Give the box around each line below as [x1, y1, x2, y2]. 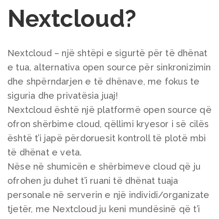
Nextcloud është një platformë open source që [7, 104, 212, 115]
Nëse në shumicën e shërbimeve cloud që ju [7, 161, 201, 172]
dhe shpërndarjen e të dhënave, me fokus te [7, 76, 200, 87]
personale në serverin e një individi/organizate [7, 189, 210, 200]
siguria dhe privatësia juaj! [7, 90, 118, 101]
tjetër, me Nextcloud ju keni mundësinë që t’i [7, 203, 200, 214]
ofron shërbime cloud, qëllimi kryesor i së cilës [7, 118, 209, 129]
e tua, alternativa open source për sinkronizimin [7, 62, 211, 72]
